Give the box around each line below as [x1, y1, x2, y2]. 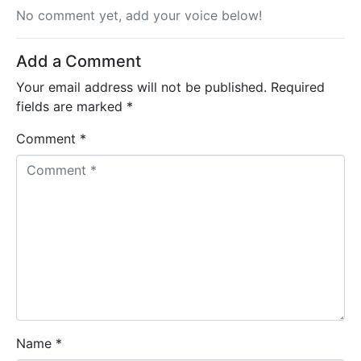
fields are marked [16, 98, 127, 115]
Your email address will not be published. [16, 79, 267, 96]
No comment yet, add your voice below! [16, 7, 262, 24]
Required [271, 79, 325, 96]
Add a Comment [16, 52, 141, 72]
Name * [16, 335, 62, 352]
